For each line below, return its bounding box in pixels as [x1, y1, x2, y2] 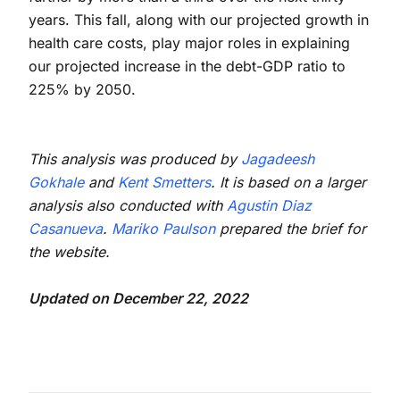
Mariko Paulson [112, 219, 215, 237]
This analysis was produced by [29, 149, 241, 168]
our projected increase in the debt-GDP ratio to [29, 56, 346, 75]
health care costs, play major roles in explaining [29, 33, 350, 52]
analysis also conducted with [29, 196, 227, 214]
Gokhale [29, 172, 84, 191]
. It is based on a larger [211, 172, 366, 191]
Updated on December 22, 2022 [29, 288, 248, 307]
